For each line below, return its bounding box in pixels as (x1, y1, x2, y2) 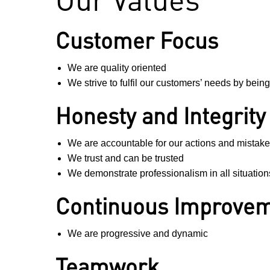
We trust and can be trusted (67, 153, 184, 164)
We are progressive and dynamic (67, 228, 208, 239)
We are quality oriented (67, 63, 166, 74)
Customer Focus (55, 25, 218, 55)
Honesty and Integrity (55, 101, 266, 130)
